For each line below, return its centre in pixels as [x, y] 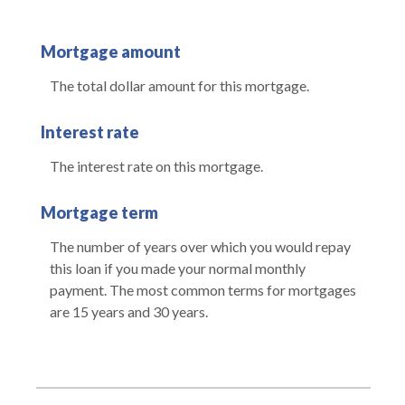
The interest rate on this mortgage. [156, 165]
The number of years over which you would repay [200, 246]
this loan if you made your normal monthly [178, 268]
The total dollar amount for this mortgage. [179, 85]
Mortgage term [99, 212]
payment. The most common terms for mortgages [203, 289]
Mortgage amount [111, 51]
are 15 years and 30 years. [129, 311]
